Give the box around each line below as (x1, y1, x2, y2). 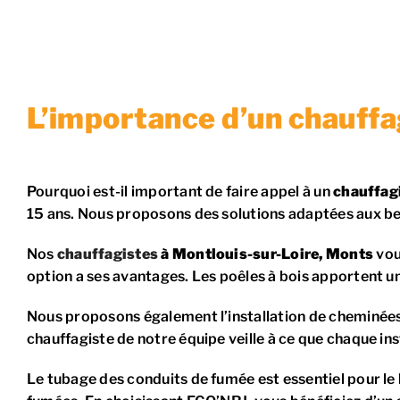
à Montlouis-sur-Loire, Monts (158, 245, 374, 262)
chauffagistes (56, 245, 159, 262)
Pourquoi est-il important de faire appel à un (27, 182, 334, 200)
